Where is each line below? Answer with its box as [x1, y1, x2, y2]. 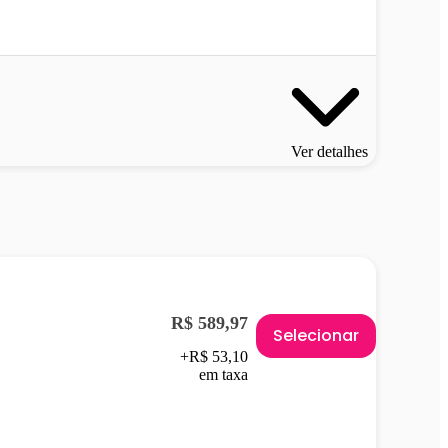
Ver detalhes [291, 142, 368, 160]
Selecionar [273, 323, 359, 347]
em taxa [199, 365, 248, 383]
